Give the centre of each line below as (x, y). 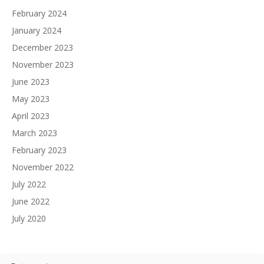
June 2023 (31, 82)
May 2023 (31, 99)
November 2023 (43, 65)
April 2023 (31, 116)
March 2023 (34, 133)
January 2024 (37, 30)
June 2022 (31, 201)
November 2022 (43, 167)
